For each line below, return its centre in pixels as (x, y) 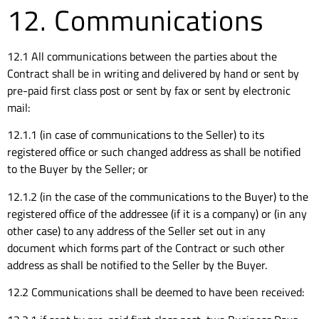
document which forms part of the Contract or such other (146, 247)
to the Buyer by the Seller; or (78, 169)
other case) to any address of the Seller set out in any (136, 230)
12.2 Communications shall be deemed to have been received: (156, 292)
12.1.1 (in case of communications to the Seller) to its (136, 135)
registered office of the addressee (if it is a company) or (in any (157, 213)
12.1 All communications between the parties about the (142, 57)
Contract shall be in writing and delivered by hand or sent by (153, 74)
